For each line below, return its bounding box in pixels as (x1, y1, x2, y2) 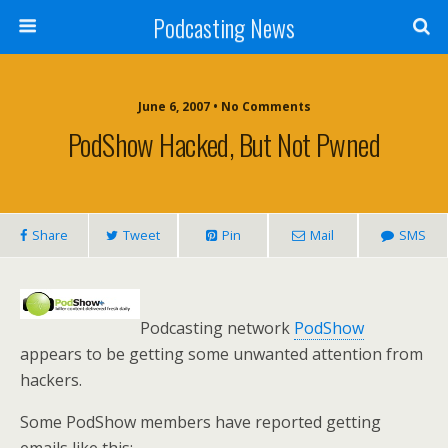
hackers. (20, 369, 82, 391)
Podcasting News (153, 9, 295, 45)
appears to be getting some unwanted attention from (20, 343, 423, 365)
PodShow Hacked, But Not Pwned (67, 123, 381, 165)
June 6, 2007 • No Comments (137, 98, 311, 115)
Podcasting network (140, 317, 294, 339)
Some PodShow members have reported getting (20, 411, 381, 433)
